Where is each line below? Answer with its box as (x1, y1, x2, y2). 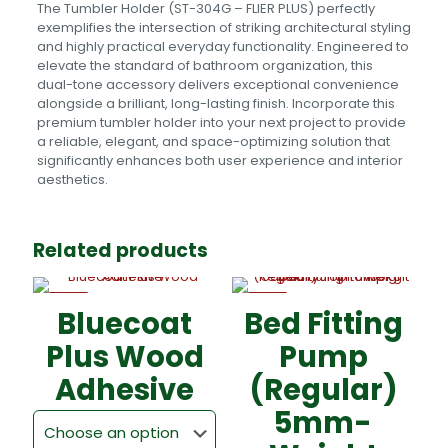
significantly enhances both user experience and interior (36, 151, 403, 170)
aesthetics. (36, 170, 108, 189)
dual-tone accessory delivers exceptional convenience (36, 75, 399, 94)
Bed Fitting (243, 304, 403, 344)
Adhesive (55, 370, 195, 410)
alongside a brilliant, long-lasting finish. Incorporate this (36, 94, 395, 113)
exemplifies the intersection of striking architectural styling (36, 18, 411, 37)
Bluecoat (57, 304, 193, 344)
